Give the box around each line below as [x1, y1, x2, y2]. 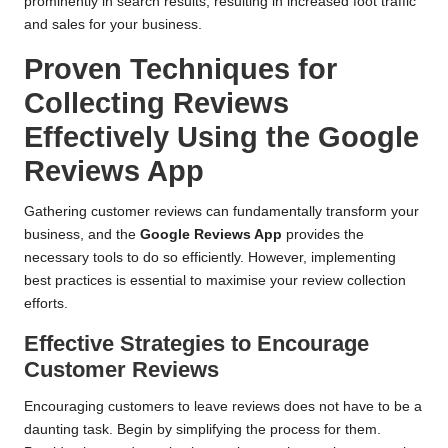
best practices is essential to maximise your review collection [24, 273, 406, 289]
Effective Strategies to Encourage [24, 331, 369, 357]
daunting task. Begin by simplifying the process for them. [24, 422, 381, 438]
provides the [282, 227, 364, 243]
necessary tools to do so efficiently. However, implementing [24, 250, 396, 266]
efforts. [24, 296, 68, 312]
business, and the [24, 227, 140, 243]
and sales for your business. [24, 17, 202, 33]
